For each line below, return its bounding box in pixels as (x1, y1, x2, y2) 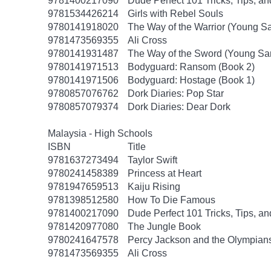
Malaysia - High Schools (48, 128, 155, 139)
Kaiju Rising (128, 181, 180, 192)
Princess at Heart (128, 168, 201, 178)
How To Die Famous (128, 195, 215, 205)
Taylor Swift (128, 155, 177, 165)
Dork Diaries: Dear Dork (128, 102, 230, 112)
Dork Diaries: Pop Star (128, 88, 224, 99)
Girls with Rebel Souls (128, 8, 223, 19)
